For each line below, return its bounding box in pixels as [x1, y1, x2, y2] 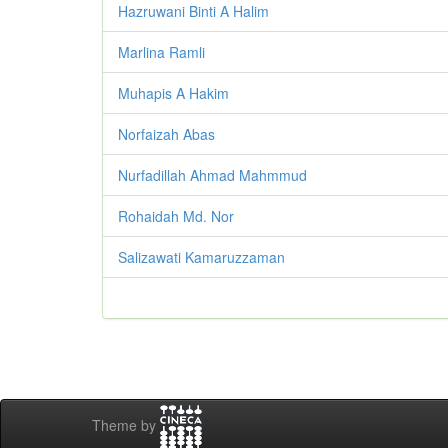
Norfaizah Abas [118, 124, 215, 145]
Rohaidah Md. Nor [118, 206, 234, 227]
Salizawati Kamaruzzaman [118, 247, 285, 268]
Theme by [92, 415, 160, 436]
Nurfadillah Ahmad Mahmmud [118, 165, 307, 186]
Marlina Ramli [118, 42, 205, 63]
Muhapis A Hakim [118, 83, 229, 104]
